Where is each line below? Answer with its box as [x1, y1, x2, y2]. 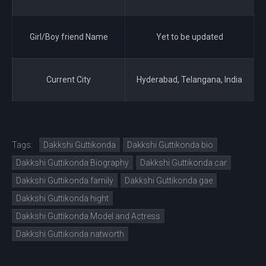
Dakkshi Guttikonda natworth [16, 229, 124, 239]
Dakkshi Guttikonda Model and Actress [16, 211, 160, 221]
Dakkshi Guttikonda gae [125, 176, 213, 186]
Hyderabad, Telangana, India [137, 75, 242, 85]
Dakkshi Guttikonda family [16, 176, 113, 186]
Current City [46, 75, 91, 85]
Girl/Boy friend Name [29, 32, 108, 42]
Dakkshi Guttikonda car [140, 158, 227, 168]
